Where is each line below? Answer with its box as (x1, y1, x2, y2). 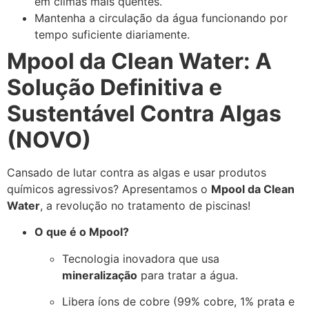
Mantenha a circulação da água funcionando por (34, 10, 288, 25)
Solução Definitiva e (7, 73, 222, 101)
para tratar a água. (137, 268, 238, 282)
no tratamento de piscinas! (108, 198, 250, 212)
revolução (56, 198, 108, 212)
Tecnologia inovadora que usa (62, 251, 219, 266)
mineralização (62, 268, 137, 282)
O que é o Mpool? (34, 225, 129, 239)
